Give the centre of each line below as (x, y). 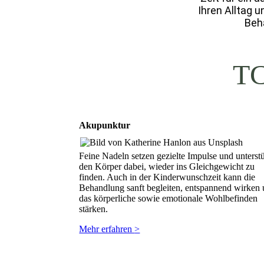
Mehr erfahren (107, 229)
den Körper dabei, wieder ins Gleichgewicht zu (167, 166)
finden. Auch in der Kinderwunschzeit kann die (167, 177)
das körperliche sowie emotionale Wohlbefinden (169, 198)
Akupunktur (105, 125)
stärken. (94, 209)
